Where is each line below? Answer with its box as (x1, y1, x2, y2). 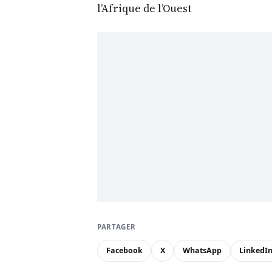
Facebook (106, 245, 143, 256)
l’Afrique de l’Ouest (97, 1, 192, 16)
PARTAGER (97, 222, 136, 232)
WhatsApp (182, 245, 222, 256)
